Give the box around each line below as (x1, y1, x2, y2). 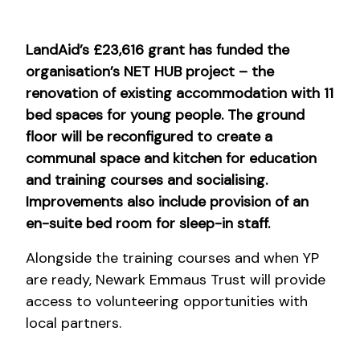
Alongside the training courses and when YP (26, 247, 319, 268)
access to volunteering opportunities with (26, 291, 308, 311)
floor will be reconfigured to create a (26, 126, 272, 146)
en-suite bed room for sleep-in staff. (26, 213, 270, 233)
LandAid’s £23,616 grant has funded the (26, 39, 289, 59)
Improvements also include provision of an (26, 191, 309, 211)
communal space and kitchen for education (26, 148, 317, 168)
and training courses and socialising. (26, 170, 268, 190)
